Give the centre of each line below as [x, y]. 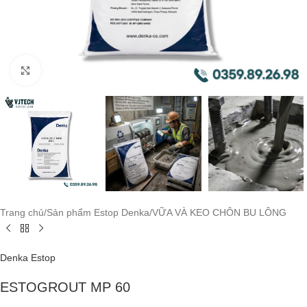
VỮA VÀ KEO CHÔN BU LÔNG [219, 213]
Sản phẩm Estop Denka [98, 213]
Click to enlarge [74, 70]
